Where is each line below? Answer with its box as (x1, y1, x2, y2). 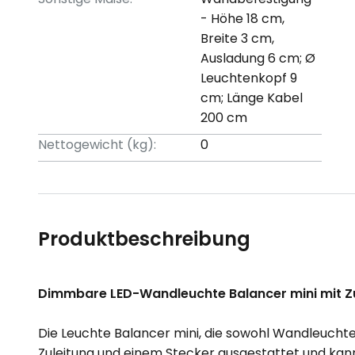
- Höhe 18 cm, (200, 10, 285, 28)
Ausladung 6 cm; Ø (200, 49, 316, 67)
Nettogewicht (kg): (38, 136, 156, 154)
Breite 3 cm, (200, 29, 275, 48)
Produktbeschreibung (38, 226, 250, 252)
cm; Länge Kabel (200, 89, 303, 107)
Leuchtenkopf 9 (200, 69, 298, 87)
